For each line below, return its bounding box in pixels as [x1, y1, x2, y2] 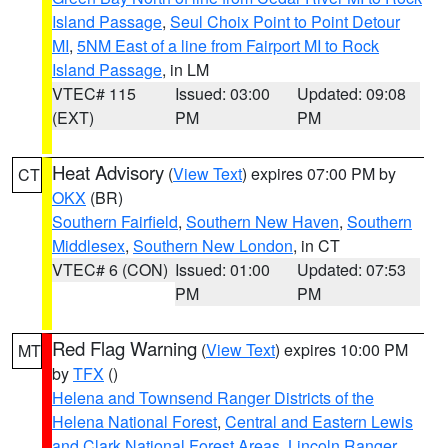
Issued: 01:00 [174, 258, 270, 281]
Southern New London [133, 234, 293, 257]
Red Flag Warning [52, 335, 197, 361]
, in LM [162, 58, 209, 81]
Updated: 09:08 [297, 82, 407, 105]
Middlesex [52, 234, 125, 257]
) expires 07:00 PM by [242, 162, 396, 185]
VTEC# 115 [52, 82, 136, 105]
